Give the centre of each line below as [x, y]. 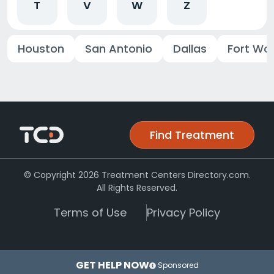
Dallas [190, 48]
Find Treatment [192, 135]
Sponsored [177, 265]
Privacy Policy [183, 212]
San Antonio [119, 48]
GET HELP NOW [112, 265]
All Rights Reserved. [137, 187]
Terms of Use [90, 212]
